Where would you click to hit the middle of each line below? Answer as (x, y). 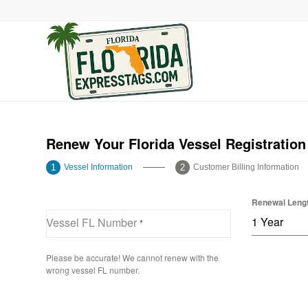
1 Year (268, 221)
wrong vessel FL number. (93, 269)
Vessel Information (98, 167)
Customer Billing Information (246, 167)
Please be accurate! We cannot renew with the (132, 257)
